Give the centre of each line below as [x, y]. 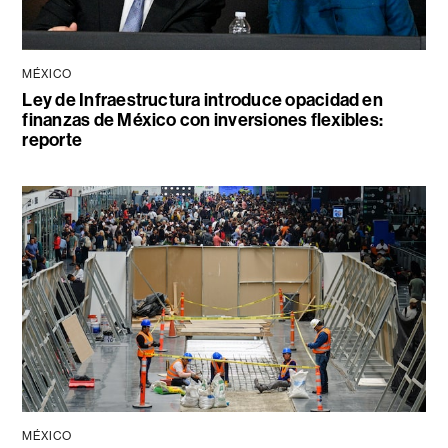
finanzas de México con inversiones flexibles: [203, 120]
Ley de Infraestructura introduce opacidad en [202, 100]
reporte [52, 140]
